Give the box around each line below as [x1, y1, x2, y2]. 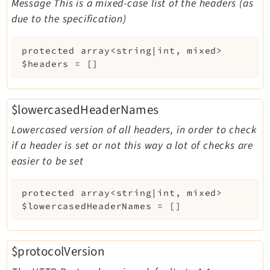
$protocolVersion [11, 242, 105, 261]
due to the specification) [11, 11, 127, 27]
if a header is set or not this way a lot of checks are [11, 138, 253, 154]
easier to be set [11, 154, 84, 169]
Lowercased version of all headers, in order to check [11, 122, 257, 138]
